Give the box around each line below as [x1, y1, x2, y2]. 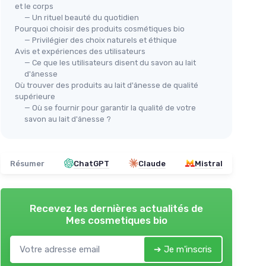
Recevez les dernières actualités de [30, 202, 203, 214]
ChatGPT [74, 159, 109, 168]
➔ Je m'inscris [154, 243, 212, 255]
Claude [138, 159, 166, 168]
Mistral [195, 159, 223, 168]
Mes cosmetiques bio [65, 214, 167, 226]
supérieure [15, 91, 55, 101]
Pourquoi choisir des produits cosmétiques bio [15, 24, 185, 33]
